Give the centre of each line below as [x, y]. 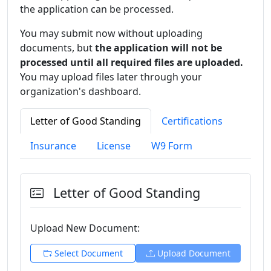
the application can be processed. [97, 9]
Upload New [60, 228]
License [114, 145]
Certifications [192, 121]
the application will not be [158, 47]
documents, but [56, 47]
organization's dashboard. [80, 91]
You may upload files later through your [111, 77]
